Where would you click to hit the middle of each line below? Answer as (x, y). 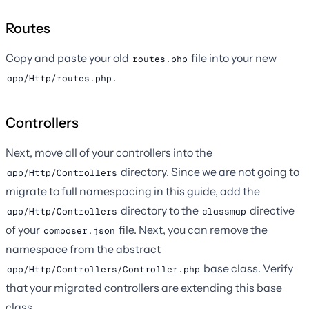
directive (271, 211)
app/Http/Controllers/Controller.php (103, 269)
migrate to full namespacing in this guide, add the (133, 191)
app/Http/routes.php (59, 78)
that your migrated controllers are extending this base (144, 288)
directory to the (160, 211)
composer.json (79, 230)
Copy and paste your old (68, 58)
